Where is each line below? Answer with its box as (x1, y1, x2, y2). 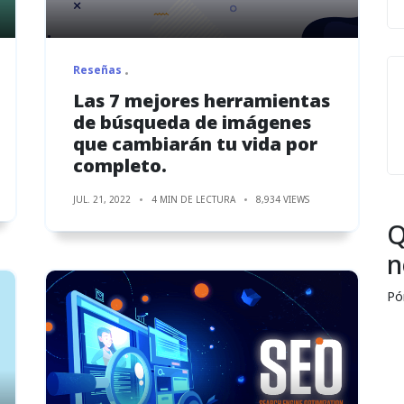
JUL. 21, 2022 (73, 192, 131, 206)
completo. (73, 152, 167, 178)
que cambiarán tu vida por (73, 131, 317, 156)
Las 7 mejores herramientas (73, 87, 330, 113)
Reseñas (73, 61, 122, 78)
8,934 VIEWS (256, 192, 309, 206)
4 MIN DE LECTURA (151, 192, 235, 206)
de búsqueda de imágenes (73, 109, 311, 134)
